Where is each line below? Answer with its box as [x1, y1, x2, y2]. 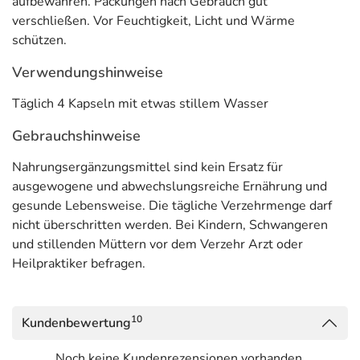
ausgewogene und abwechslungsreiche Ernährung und [12, 178, 327, 195]
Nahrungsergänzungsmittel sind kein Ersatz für [12, 158, 283, 176]
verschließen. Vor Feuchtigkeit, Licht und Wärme [12, 12, 295, 30]
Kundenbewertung [22, 314, 131, 332]
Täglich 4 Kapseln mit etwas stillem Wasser [12, 95, 268, 112]
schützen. [12, 31, 67, 49]
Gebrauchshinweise [12, 126, 141, 145]
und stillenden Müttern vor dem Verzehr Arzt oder [12, 235, 303, 253]
